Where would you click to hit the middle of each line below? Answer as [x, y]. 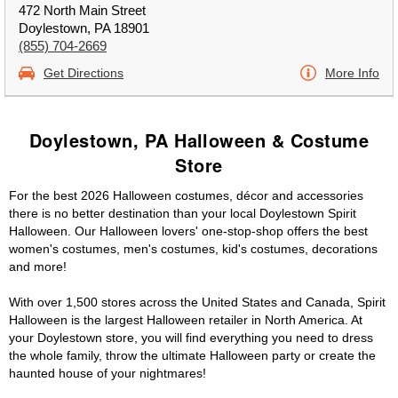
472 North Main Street [82, 10]
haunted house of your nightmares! [107, 373]
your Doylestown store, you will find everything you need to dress [191, 338]
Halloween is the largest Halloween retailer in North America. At [186, 320]
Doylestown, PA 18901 [84, 28]
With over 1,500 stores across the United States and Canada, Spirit [197, 302]
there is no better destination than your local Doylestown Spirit [183, 213]
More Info [352, 73]
